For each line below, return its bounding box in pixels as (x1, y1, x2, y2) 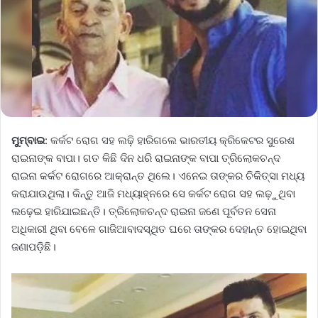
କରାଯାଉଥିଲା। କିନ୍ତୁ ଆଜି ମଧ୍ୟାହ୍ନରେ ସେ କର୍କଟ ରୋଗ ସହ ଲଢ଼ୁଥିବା (11, 186, 295, 200)
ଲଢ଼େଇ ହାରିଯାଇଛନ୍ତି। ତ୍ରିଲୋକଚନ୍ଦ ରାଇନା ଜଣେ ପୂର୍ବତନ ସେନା (11, 204, 276, 218)
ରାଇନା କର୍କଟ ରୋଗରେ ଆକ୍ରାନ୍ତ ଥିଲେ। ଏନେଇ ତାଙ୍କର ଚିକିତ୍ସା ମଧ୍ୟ (11, 168, 305, 182)
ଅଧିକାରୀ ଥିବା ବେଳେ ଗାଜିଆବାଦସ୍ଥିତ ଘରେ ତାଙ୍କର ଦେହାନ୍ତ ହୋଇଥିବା (11, 221, 307, 236)
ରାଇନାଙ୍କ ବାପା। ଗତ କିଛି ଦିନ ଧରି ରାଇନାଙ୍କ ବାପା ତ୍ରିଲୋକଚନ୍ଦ (11, 150, 280, 165)
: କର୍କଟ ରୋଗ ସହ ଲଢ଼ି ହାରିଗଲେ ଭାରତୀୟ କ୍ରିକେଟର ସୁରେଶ (45, 133, 295, 147)
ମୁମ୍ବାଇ (11, 133, 45, 147)
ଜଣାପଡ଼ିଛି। (11, 239, 56, 253)
